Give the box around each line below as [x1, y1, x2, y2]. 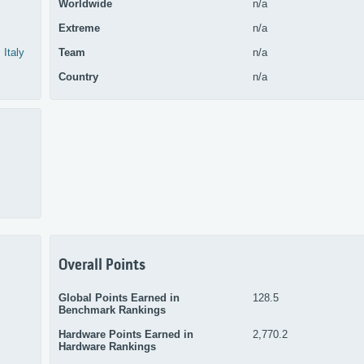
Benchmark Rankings [58, 304, 166, 317]
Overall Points [58, 257, 145, 275]
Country [58, 70, 98, 83]
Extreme [58, 21, 100, 34]
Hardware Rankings [58, 340, 156, 353]
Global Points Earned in [58, 292, 180, 305]
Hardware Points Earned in [58, 328, 193, 341]
